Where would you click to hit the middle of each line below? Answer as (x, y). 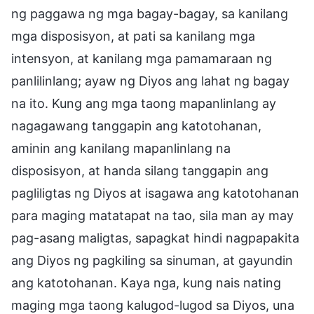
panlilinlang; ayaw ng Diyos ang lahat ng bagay (150, 81)
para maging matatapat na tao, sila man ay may (152, 215)
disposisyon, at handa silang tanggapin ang (140, 170)
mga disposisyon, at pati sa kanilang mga (133, 36)
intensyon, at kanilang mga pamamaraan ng (142, 58)
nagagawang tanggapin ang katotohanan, (136, 125)
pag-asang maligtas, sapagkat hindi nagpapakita (155, 238)
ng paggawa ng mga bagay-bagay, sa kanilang (150, 13)
